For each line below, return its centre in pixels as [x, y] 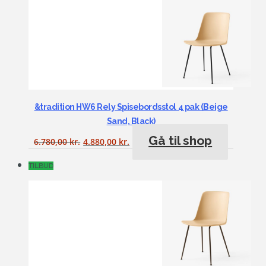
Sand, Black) [131, 121]
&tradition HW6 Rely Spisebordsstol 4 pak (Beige [131, 107]
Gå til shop [180, 141]
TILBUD [41, 165]
